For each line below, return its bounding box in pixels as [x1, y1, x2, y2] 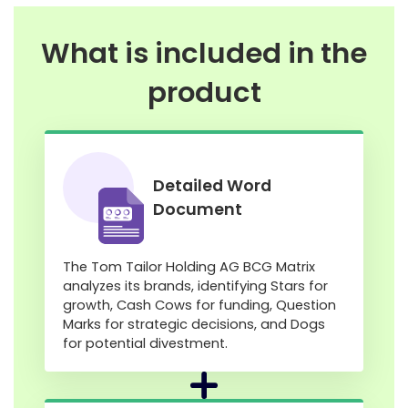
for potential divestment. [63, 333, 228, 352]
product [147, 72, 261, 112]
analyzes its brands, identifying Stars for [63, 276, 328, 295]
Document [153, 198, 242, 221]
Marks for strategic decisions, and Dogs [63, 314, 325, 333]
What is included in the [41, 33, 367, 73]
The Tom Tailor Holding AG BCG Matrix [63, 257, 315, 276]
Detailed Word [153, 174, 271, 198]
